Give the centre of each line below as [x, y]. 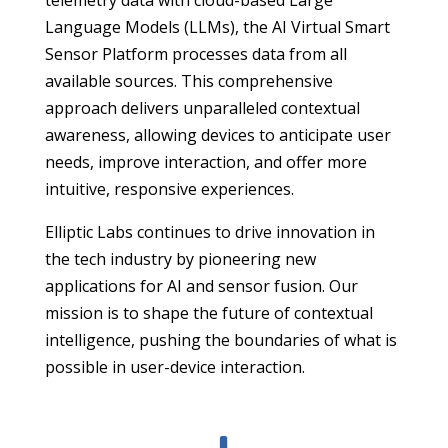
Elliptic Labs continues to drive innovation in [209, 231]
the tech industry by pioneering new [180, 258]
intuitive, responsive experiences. [169, 188]
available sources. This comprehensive [188, 80]
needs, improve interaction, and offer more [205, 161]
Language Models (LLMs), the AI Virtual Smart [217, 26]
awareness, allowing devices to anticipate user [217, 134]
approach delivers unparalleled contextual [202, 107]
